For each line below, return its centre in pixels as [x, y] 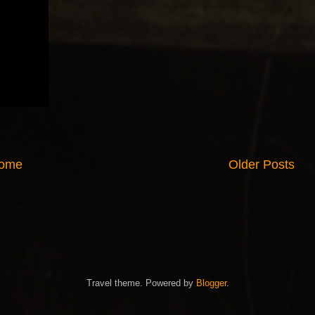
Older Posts [262, 165]
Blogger [211, 283]
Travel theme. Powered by [141, 283]
